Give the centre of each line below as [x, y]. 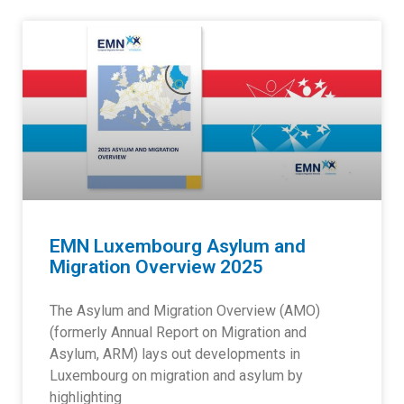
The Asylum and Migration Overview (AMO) [185, 311]
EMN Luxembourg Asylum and [178, 246]
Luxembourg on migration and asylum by [176, 376]
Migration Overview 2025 [156, 267]
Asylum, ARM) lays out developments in [175, 354]
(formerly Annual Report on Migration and [178, 332]
